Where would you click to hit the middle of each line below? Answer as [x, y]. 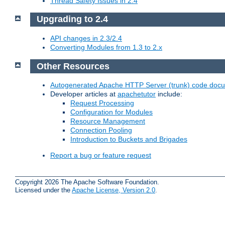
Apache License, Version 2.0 [114, 190]
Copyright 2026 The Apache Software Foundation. [87, 182]
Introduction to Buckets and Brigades [129, 139]
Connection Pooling [101, 130]
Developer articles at [84, 94]
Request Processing [102, 103]
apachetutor [137, 94]
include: [169, 94]
